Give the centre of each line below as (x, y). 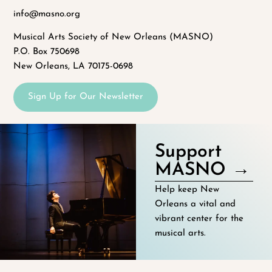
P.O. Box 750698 (47, 52)
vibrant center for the (199, 219)
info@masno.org (47, 14)
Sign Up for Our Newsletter (86, 97)
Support (189, 152)
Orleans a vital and (195, 204)
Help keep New (187, 189)
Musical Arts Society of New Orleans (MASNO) (114, 37)
